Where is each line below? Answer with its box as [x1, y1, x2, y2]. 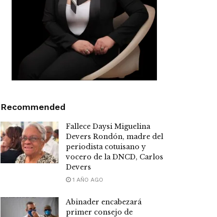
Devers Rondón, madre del [66, 132, 163, 141]
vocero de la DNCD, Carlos [66, 153, 163, 162]
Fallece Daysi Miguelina [66, 122, 150, 131]
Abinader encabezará [66, 198, 141, 207]
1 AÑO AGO [71, 176, 103, 184]
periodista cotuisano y [66, 142, 146, 152]
